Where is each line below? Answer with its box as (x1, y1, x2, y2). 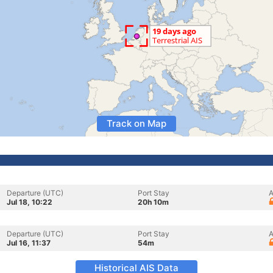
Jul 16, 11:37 (7, 238, 51, 247)
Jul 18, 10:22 (7, 197, 52, 207)
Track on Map (107, 118, 166, 129)
